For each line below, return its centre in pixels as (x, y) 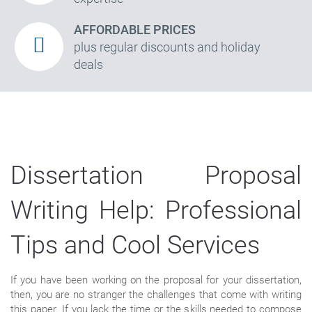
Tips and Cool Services (135, 245)
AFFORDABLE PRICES (135, 29)
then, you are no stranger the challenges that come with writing (156, 294)
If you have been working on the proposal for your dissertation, (156, 280)
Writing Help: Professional (156, 210)
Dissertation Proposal (156, 175)
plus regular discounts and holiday (167, 47)
